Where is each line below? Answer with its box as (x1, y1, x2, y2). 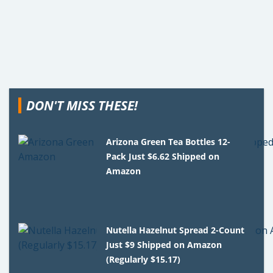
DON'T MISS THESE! (26, 96, 138, 114)
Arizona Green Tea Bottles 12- (106, 135, 231, 147)
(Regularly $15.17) (106, 253, 181, 265)
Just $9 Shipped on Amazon (106, 238, 222, 250)
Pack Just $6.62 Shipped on (106, 150, 220, 162)
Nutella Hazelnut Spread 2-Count (106, 224, 245, 236)
